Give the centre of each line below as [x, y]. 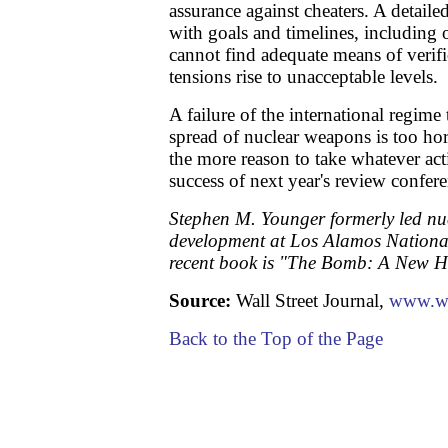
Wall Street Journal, [310, 300]
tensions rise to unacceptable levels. [303, 76]
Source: [200, 300]
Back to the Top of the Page [276, 338]
